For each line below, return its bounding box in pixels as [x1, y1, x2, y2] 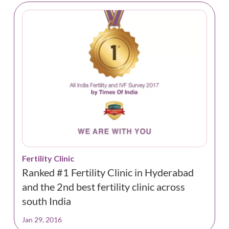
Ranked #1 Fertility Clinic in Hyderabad [21, 166, 194, 179]
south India [21, 195, 71, 208]
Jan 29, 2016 [21, 215, 62, 224]
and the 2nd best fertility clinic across [21, 180, 185, 193]
